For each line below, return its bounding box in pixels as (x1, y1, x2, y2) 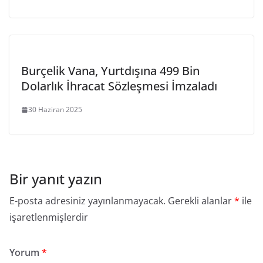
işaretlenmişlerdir (9, 211, 88, 224)
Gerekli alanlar (168, 194, 234, 207)
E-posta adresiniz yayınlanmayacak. (9, 194, 166, 207)
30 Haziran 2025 (28, 104, 82, 114)
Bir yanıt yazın (9, 169, 102, 188)
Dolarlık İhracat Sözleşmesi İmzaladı (21, 78, 217, 94)
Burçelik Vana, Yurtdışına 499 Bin (21, 63, 200, 79)
